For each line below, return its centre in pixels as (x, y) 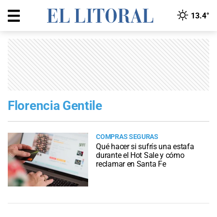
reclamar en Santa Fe (131, 164)
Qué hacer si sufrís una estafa (145, 147)
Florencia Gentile (55, 106)
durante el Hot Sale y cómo (140, 155)
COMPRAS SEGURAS (127, 137)
